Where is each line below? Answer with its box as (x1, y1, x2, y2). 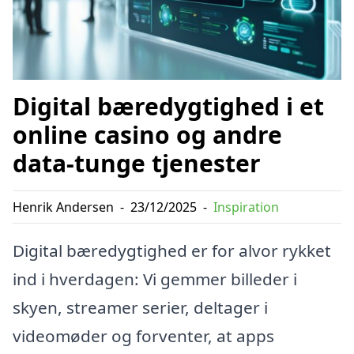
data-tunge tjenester (13, 146, 261, 179)
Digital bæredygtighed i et (13, 89, 324, 122)
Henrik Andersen (13, 198, 114, 216)
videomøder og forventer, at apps (13, 324, 274, 347)
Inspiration (213, 198, 279, 216)
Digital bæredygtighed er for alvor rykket (13, 239, 331, 262)
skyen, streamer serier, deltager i (13, 296, 268, 318)
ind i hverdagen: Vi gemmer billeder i (13, 267, 297, 290)
